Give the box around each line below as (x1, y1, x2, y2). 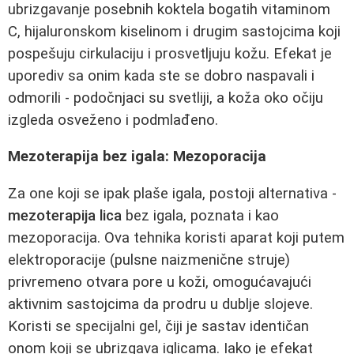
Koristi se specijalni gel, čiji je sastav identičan (8, 317, 309, 335)
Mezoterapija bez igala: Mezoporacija (8, 148, 266, 166)
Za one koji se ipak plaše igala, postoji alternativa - (8, 184, 337, 202)
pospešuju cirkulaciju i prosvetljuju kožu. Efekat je (8, 44, 332, 62)
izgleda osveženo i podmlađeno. (8, 111, 218, 129)
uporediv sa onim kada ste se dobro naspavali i (8, 66, 314, 85)
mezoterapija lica (8, 206, 122, 224)
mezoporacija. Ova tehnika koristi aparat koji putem (8, 228, 345, 247)
